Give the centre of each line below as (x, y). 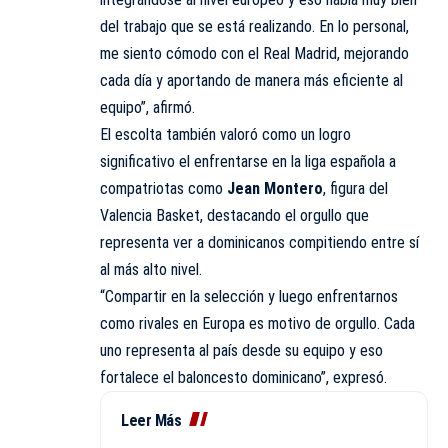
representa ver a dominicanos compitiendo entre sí (259, 243)
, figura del (355, 189)
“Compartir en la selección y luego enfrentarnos (249, 297)
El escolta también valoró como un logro (225, 135)
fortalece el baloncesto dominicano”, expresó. (243, 378)
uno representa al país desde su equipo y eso (241, 351)
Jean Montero (275, 189)
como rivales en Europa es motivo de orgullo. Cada (257, 324)
